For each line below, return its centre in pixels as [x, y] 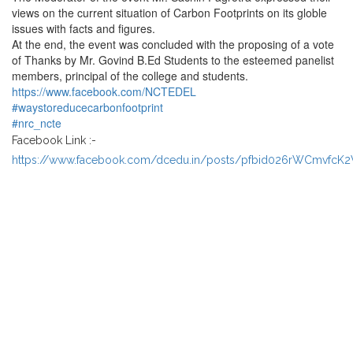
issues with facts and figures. [84, 28]
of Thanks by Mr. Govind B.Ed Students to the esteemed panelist [173, 60]
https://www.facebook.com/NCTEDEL [104, 91]
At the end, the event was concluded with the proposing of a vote [173, 44]
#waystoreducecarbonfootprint [87, 107]
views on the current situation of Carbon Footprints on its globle [169, 13]
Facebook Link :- [54, 140]
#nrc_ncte [37, 123]
